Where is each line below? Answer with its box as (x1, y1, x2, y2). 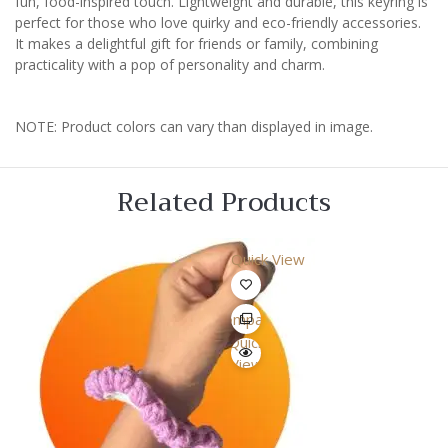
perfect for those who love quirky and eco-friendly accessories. (15, 12, 421, 32)
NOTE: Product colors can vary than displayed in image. (15, 116, 373, 136)
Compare (214, 308, 278, 329)
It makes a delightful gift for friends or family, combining (15, 33, 378, 53)
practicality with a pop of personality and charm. (15, 54, 325, 74)
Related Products (117, 180, 331, 224)
